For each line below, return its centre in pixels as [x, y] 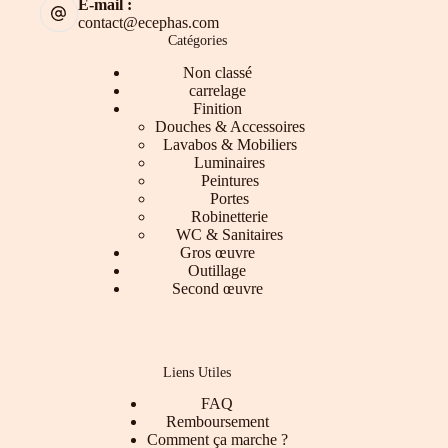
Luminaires [230, 162]
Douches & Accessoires [229, 126]
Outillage [217, 270]
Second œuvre [217, 288]
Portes [230, 198]
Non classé [217, 72]
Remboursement [217, 421]
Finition [217, 108]
